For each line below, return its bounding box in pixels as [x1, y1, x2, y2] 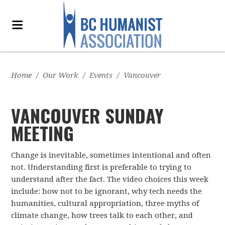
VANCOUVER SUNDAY [11, 102, 164, 129]
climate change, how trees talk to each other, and [11, 211, 193, 220]
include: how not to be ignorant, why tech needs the [11, 187, 202, 196]
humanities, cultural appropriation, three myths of [11, 199, 199, 208]
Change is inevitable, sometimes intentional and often [11, 151, 211, 160]
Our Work [43, 71, 79, 80]
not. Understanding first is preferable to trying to [11, 163, 192, 172]
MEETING [11, 120, 74, 146]
